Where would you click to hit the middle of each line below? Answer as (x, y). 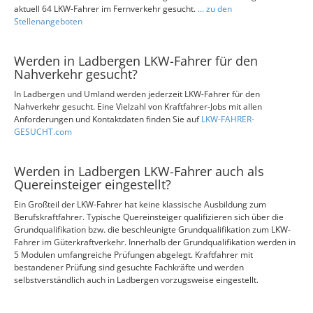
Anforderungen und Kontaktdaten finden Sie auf (108, 119)
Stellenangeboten (48, 21)
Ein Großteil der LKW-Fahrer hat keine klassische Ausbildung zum (140, 204)
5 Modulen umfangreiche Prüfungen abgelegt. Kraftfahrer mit (133, 255)
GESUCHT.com (43, 132)
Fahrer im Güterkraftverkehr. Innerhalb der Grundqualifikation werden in (155, 242)
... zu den (215, 9)
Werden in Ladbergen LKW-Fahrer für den (136, 61)
